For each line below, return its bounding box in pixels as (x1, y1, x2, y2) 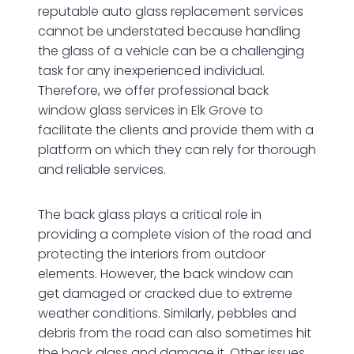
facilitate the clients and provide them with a (38, 120, 314, 139)
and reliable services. (38, 160, 166, 179)
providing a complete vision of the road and (38, 224, 311, 243)
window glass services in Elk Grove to (38, 100, 263, 119)
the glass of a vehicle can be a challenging (38, 41, 304, 60)
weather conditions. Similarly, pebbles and (38, 303, 296, 322)
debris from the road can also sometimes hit (38, 323, 311, 342)
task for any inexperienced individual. (38, 61, 265, 80)
